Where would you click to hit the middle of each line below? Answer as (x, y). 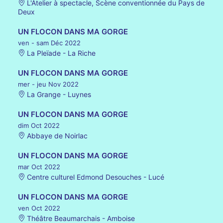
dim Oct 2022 (39, 125)
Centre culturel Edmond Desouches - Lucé (95, 177)
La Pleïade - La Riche (60, 53)
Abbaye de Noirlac (56, 136)
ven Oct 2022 (39, 208)
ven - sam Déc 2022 (49, 43)
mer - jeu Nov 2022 (48, 84)
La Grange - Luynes (58, 94)
